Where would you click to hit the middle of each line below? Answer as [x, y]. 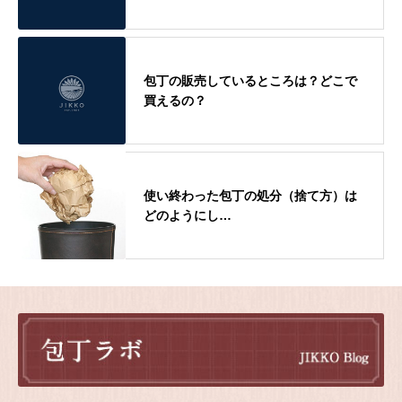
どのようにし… [188, 215]
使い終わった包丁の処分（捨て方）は [250, 195]
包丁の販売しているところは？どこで [250, 80]
